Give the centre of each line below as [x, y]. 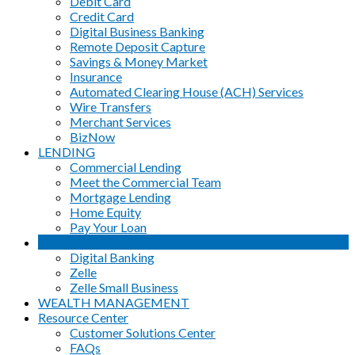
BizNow [92, 136]
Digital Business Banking [137, 31]
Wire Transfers [111, 106]
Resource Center [83, 317]
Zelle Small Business [124, 287]
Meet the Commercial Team [145, 181]
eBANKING [71, 242]
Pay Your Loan [108, 227]
